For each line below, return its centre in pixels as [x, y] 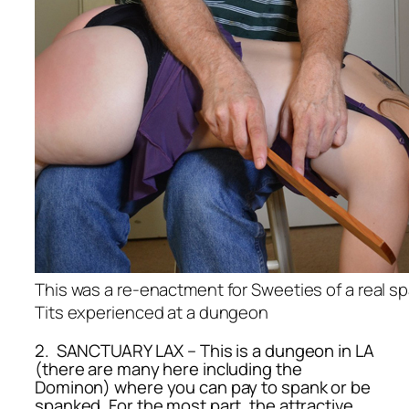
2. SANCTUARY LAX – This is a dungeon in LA [204, 350]
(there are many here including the [168, 368]
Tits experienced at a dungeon [152, 313]
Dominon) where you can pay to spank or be [203, 387]
